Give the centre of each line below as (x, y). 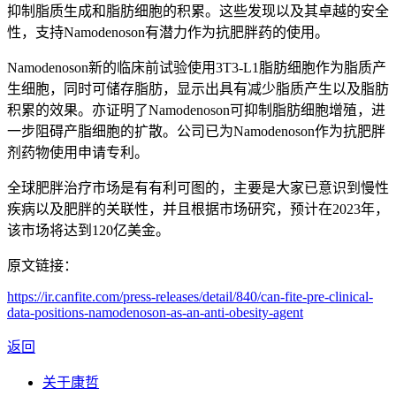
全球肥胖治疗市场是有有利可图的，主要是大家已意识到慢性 (198, 187)
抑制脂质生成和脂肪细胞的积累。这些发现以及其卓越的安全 (198, 11)
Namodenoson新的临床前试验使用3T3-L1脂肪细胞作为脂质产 (197, 67)
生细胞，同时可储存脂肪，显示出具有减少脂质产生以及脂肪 (198, 88)
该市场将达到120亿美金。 (88, 230)
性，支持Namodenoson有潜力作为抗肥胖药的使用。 (168, 32)
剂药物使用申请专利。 (78, 152)
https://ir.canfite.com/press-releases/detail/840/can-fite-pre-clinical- (190, 296)
